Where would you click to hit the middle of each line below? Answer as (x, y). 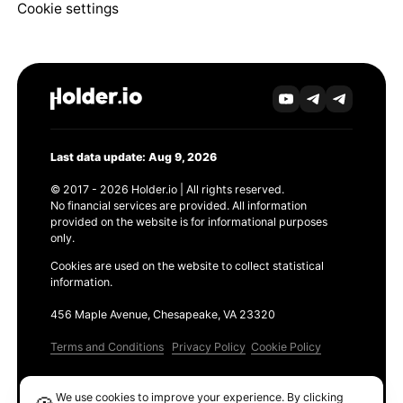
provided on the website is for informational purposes (188, 222)
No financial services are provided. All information (178, 206)
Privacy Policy (208, 346)
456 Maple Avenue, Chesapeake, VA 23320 (162, 314)
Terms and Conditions (107, 346)
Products (76, 385)
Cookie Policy (286, 346)
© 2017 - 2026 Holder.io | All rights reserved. (167, 190)
